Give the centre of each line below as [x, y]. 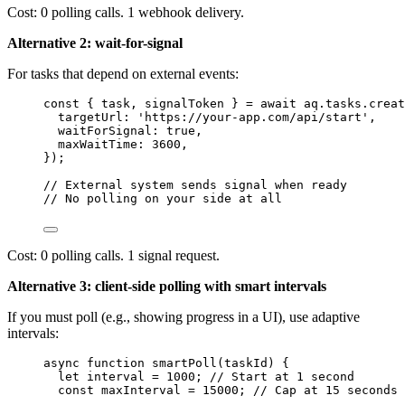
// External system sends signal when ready [195, 185]
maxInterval [141, 391]
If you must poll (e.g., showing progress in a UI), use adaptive [184, 317]
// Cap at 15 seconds [325, 391]
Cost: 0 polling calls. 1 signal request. [113, 256]
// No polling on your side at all [163, 199]
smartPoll [184, 363]
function [116, 363]
